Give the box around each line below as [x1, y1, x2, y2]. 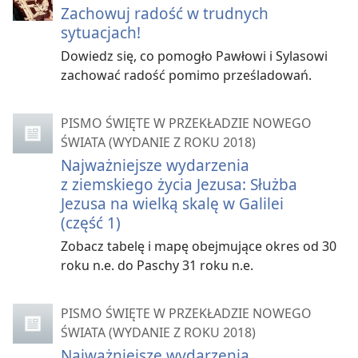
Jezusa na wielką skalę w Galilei [61, 193, 284, 214]
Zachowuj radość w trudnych [61, 2, 268, 24]
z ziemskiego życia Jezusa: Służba [61, 173, 297, 195]
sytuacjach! [61, 22, 141, 43]
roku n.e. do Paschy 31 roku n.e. [61, 257, 253, 274]
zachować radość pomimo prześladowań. [61, 66, 312, 84]
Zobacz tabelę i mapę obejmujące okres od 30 [61, 237, 336, 255]
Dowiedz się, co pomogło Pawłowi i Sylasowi [61, 47, 328, 65]
